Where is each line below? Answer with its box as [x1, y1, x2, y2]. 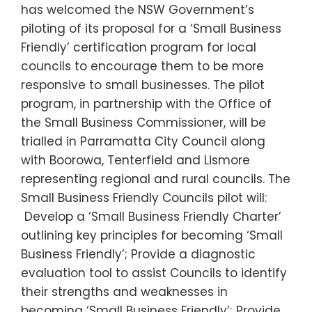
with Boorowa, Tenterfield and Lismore [21, 152, 250, 169]
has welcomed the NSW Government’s [21, 1, 254, 19]
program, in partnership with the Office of [21, 95, 272, 113]
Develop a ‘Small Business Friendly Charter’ [21, 208, 281, 226]
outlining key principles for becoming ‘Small [21, 227, 283, 244]
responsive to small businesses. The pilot [21, 77, 265, 94]
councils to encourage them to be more [21, 58, 264, 75]
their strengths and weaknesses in [21, 283, 228, 301]
